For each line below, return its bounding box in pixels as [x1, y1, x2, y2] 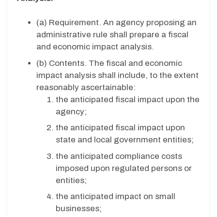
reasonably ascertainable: [36, 82, 138, 92]
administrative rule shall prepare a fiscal [36, 30, 188, 40]
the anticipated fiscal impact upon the [56, 94, 200, 104]
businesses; [56, 204, 104, 214]
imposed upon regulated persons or [56, 163, 192, 173]
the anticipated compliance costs [56, 151, 182, 161]
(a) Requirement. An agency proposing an [36, 18, 197, 28]
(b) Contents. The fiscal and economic [36, 58, 182, 68]
